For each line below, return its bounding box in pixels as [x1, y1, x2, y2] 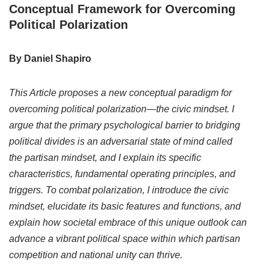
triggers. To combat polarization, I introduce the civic [9, 185, 229, 196]
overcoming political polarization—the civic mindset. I [9, 104, 234, 115]
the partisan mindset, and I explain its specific [9, 153, 201, 163]
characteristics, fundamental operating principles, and [9, 169, 235, 180]
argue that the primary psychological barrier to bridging [9, 120, 240, 131]
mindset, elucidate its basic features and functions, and [9, 201, 241, 212]
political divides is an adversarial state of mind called [9, 136, 232, 147]
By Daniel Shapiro [9, 53, 91, 64]
